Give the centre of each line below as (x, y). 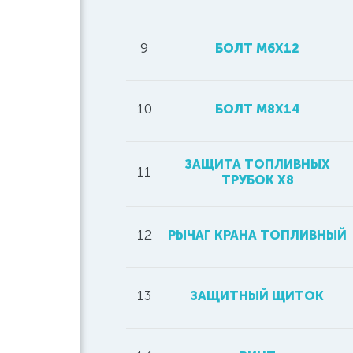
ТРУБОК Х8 (257, 180)
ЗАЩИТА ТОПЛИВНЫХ (257, 164)
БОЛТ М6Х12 (257, 48)
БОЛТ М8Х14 (257, 109)
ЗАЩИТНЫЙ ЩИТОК (257, 296)
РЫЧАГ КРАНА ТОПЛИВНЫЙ (257, 235)
